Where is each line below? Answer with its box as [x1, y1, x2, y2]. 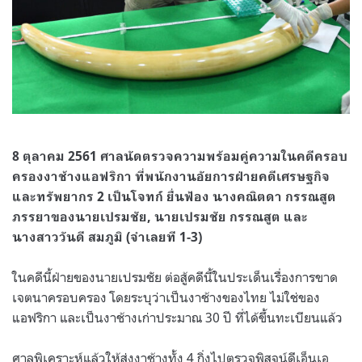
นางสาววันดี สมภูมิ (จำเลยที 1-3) [12, 229, 202, 245]
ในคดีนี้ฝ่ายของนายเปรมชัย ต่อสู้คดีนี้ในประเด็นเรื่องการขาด [12, 268, 338, 285]
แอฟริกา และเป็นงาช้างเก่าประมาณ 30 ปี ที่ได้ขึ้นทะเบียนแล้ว [12, 309, 343, 326]
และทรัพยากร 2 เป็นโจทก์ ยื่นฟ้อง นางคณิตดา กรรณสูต [12, 188, 336, 204]
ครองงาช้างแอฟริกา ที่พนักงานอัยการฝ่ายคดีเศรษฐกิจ [12, 168, 330, 184]
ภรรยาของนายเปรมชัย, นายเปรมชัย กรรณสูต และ [12, 208, 308, 225]
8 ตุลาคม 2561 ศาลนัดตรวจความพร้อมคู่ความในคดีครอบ [12, 148, 347, 164]
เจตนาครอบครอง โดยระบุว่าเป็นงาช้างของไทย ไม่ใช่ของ [12, 288, 320, 305]
